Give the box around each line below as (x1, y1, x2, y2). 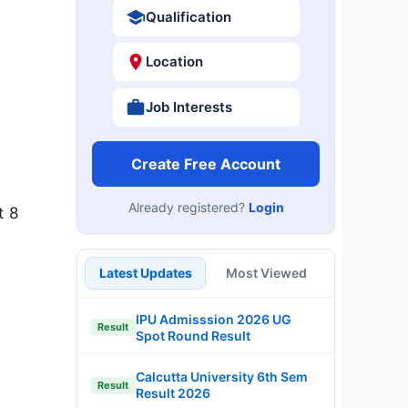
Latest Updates (98, 264, 192, 280)
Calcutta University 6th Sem (136, 369, 308, 384)
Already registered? (127, 199, 249, 215)
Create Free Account (131, 154, 280, 173)
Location (145, 53, 203, 70)
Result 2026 (136, 385, 210, 401)
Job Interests (145, 97, 232, 116)
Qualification (145, 7, 231, 25)
